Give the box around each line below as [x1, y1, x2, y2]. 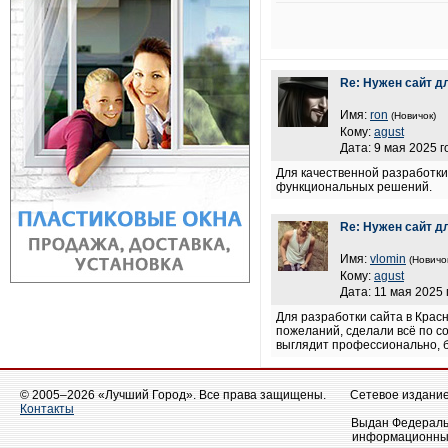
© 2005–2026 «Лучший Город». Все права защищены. [20, 388, 326, 402]
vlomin [370, 252, 406, 266]
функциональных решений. [276, 180, 432, 194]
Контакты [20, 402, 74, 416]
